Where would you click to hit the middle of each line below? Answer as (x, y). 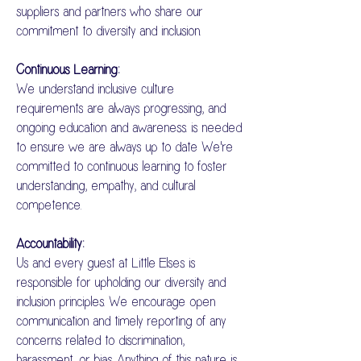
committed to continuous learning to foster (121, 167)
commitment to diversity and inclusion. (108, 31)
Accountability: (50, 244)
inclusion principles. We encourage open (116, 302)
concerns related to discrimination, (100, 341)
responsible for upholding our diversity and (121, 283)
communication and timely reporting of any (121, 322)
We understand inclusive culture (95, 89)
